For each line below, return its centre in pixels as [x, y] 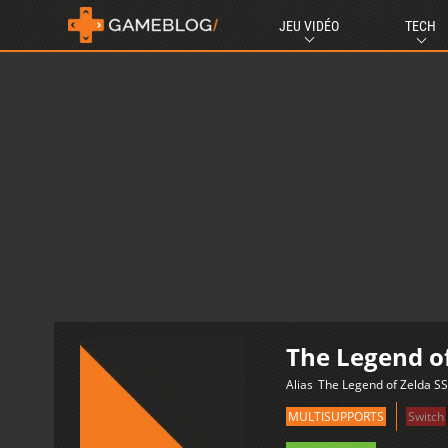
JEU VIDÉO [309, 26]
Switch [426, 416]
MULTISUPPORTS [336, 416]
